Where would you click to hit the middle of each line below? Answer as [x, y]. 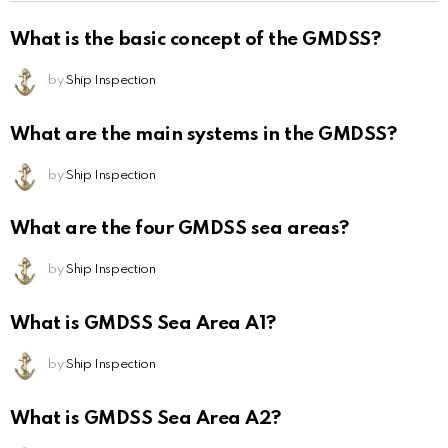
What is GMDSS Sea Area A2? [145, 418]
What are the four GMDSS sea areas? [179, 229]
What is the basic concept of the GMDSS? [195, 39]
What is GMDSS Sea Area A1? [143, 324]
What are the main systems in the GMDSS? [203, 134]
